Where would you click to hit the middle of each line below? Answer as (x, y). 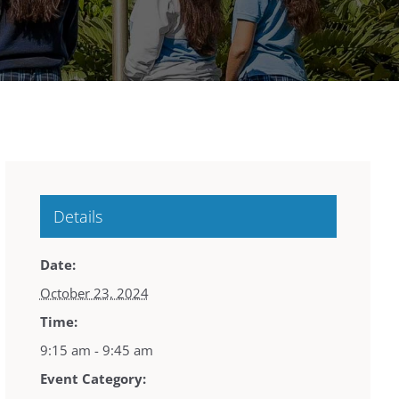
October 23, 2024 (94, 293)
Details (77, 217)
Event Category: (93, 379)
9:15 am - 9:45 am (96, 350)
